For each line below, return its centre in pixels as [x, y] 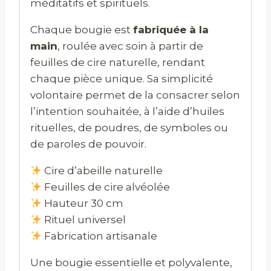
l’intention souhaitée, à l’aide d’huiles [127, 111]
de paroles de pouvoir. [88, 144]
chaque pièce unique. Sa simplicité [122, 78]
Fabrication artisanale [100, 236]
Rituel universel [84, 219]
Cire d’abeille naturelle [103, 170]
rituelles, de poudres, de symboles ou [129, 127]
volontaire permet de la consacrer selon [135, 95]
